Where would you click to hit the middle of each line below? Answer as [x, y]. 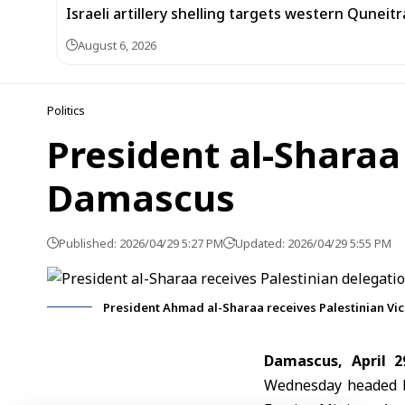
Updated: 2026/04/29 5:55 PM [313, 243]
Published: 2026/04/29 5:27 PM [141, 243]
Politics [66, 110]
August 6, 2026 [117, 45]
